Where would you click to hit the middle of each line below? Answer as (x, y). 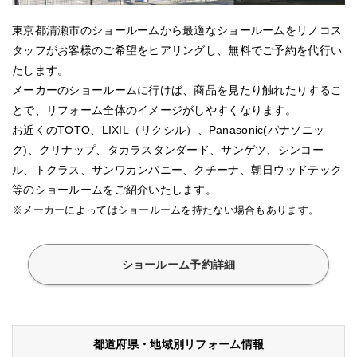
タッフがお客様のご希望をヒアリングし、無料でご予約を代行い (177, 50)
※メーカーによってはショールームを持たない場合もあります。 (166, 210)
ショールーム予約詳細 (178, 264)
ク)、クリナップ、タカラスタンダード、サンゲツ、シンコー (168, 149)
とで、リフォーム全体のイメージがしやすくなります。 (154, 110)
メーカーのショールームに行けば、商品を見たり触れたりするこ (177, 90)
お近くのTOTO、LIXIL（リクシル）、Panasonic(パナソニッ (169, 129)
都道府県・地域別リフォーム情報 (178, 344)
